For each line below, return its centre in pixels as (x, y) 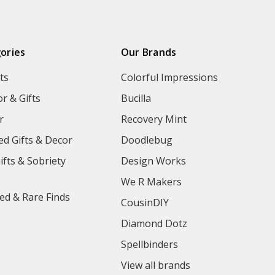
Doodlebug (146, 140)
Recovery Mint (153, 119)
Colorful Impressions (169, 77)
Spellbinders (149, 244)
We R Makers (151, 181)
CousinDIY (145, 202)
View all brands (155, 265)
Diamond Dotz (154, 223)
